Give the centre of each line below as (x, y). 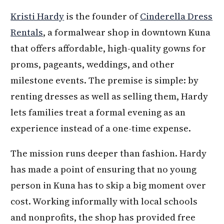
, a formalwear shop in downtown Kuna (127, 32)
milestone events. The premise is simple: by (105, 80)
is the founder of (102, 16)
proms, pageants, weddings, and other (93, 64)
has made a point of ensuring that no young (104, 169)
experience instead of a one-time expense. (101, 128)
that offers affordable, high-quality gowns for (108, 48)
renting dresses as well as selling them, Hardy (109, 96)
